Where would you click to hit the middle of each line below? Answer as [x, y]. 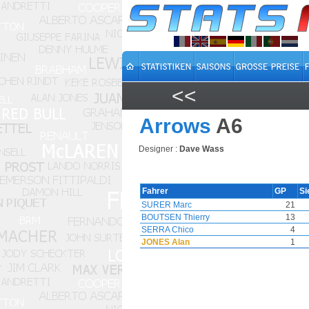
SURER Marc [167, 205]
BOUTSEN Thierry [176, 217]
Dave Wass [202, 149]
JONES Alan [166, 242]
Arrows [175, 126]
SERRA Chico [168, 230]
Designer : [158, 149]
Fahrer [156, 191]
